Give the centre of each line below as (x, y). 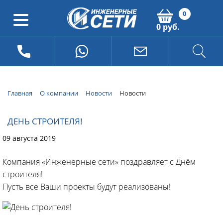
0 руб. (168, 27)
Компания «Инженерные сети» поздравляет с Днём (99, 162)
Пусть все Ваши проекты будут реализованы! (87, 186)
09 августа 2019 (29, 138)
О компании (59, 93)
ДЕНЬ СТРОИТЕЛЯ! (45, 121)
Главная (20, 93)
